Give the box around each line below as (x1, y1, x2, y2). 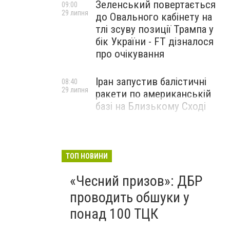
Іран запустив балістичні (95, 75, 206, 88)
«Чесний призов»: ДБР (70, 172, 202, 189)
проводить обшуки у (70, 189, 189, 206)
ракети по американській (95, 88, 211, 100)
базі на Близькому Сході (95, 100, 206, 112)
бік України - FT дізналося (95, 35, 214, 48)
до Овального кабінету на (95, 11, 212, 23)
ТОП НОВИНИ (66, 152, 108, 160)
